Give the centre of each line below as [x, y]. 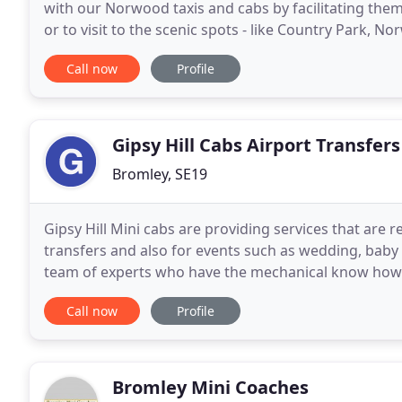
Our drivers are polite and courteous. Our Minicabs [218, 293]
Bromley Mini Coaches [210, 387]
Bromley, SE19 [160, 174]
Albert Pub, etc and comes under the [168, 51]
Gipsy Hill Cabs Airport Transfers [256, 145]
